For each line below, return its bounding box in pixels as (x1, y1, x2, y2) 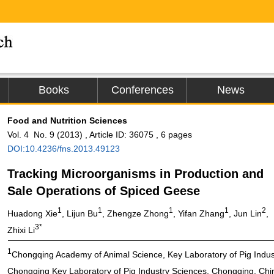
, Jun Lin (229, 208, 262, 218)
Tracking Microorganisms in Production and (7, 167, 264, 180)
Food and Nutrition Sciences (7, 116, 127, 125)
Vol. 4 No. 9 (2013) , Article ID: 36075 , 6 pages (7, 130, 192, 139)
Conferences (111, 84, 174, 96)
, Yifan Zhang (173, 208, 224, 218)
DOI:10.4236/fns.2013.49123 (7, 144, 120, 154)
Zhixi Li (7, 224, 35, 235)
